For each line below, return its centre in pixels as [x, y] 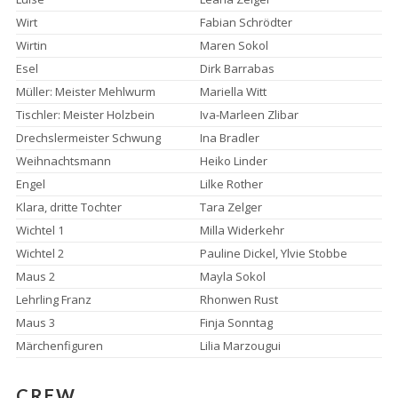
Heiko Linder [233, 161]
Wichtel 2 [40, 253]
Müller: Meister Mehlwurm [85, 92]
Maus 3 [35, 322]
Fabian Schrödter [246, 22]
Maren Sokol [234, 45]
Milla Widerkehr [242, 230]
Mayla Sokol [232, 276]
